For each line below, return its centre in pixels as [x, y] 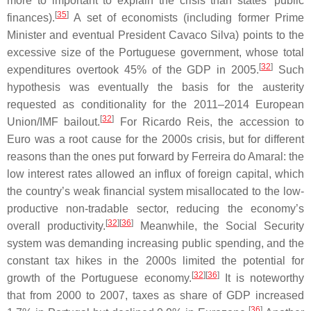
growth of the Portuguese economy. [99, 278]
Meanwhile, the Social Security [219, 226]
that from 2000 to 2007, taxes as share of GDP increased [155, 295]
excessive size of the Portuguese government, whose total [155, 52]
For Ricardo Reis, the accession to [209, 121]
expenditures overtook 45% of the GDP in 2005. [133, 69]
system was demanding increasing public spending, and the [155, 243]
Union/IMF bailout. [54, 121]
